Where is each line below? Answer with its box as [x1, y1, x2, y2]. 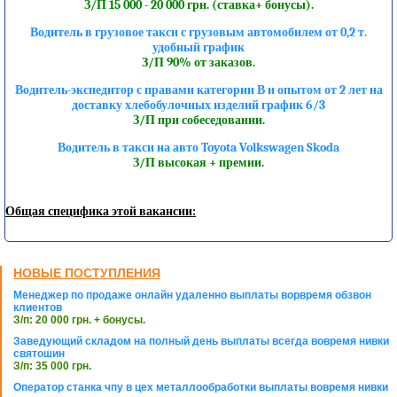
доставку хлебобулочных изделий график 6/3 [72, 97, 325, 113]
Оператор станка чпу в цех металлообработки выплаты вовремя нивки [13, 381, 388, 394]
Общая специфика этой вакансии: [5, 204, 196, 220]
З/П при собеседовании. [132, 113, 265, 128]
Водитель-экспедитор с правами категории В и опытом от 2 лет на [14, 82, 383, 98]
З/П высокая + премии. [133, 155, 264, 171]
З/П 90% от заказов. [142, 55, 255, 71]
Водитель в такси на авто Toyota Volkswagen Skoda [58, 140, 339, 156]
